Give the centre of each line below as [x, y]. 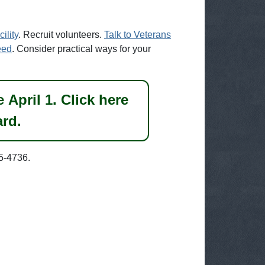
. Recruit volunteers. [61, 34]
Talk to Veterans [138, 34]
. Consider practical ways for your [81, 49]
